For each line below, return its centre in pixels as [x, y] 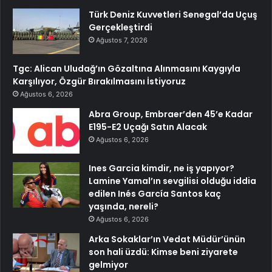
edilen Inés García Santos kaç [155, 193]
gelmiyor [108, 264]
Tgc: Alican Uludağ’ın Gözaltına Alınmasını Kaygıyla [127, 68]
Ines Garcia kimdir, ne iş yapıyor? [161, 168]
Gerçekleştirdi [121, 27]
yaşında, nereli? [124, 206]
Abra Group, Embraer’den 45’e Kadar [171, 114]
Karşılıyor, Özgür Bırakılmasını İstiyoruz [99, 81]
